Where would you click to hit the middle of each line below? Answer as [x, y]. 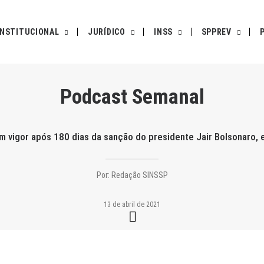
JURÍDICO [107, 32]
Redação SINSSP [138, 175]
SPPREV [216, 32]
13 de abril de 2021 [132, 204]
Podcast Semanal [132, 97]
